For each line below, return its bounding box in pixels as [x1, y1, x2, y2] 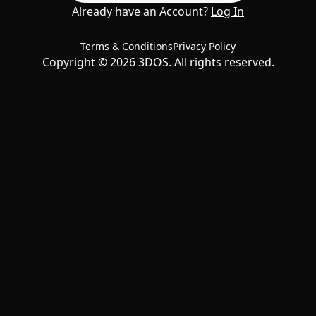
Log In [211, 4, 244, 19]
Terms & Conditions [80, 39, 173, 53]
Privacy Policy [173, 39, 236, 53]
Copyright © [42, 54, 110, 70]
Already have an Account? [72, 4, 208, 19]
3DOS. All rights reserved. [135, 54, 274, 70]
